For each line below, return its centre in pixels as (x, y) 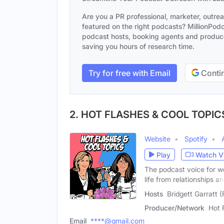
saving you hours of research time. (138, 46)
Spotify (196, 139)
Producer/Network (174, 207)
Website (157, 139)
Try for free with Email (129, 73)
